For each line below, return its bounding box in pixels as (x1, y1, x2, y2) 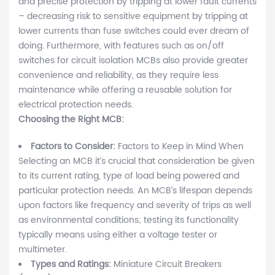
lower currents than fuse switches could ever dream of (18, 24, 249, 39)
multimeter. (18, 242, 67, 257)
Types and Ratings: (31, 257, 114, 272)
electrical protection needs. (18, 98, 133, 112)
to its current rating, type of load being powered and (18, 169, 239, 184)
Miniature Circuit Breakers (114, 257, 222, 272)
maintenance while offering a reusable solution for (18, 83, 232, 98)
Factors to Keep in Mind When (118, 139, 244, 154)
